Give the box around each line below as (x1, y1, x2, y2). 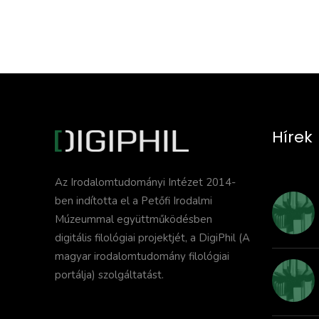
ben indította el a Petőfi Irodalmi (55, 193, 212, 208)
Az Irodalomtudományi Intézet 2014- (55, 174, 236, 189)
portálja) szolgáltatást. (55, 267, 164, 282)
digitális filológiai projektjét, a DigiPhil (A (55, 230, 250, 245)
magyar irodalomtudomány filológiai (55, 249, 229, 263)
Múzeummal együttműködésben (55, 211, 212, 226)
